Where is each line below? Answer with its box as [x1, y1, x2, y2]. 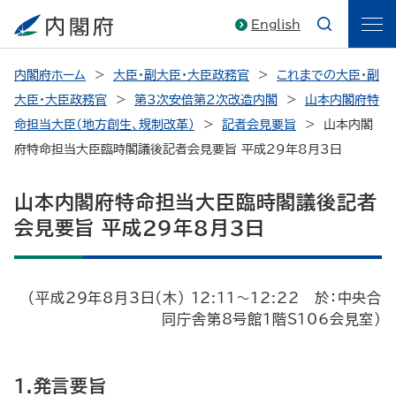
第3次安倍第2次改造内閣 [134, 94, 278, 106]
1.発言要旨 [14, 377, 107, 394]
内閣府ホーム [14, 69, 86, 81]
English [251, 19, 301, 31]
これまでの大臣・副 [277, 69, 379, 81]
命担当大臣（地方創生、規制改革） [14, 118, 194, 131]
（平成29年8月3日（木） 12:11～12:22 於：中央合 [27, 291, 382, 305]
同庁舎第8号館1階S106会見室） [162, 312, 382, 326]
